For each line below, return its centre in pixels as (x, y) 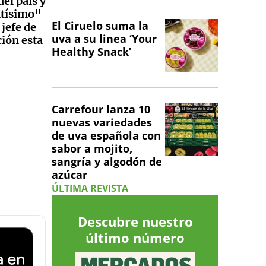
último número (135, 238)
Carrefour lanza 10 (101, 110)
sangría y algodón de (107, 162)
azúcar (69, 175)
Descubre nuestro (135, 222)
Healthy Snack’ (91, 52)
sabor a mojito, (92, 149)
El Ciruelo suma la (100, 26)
